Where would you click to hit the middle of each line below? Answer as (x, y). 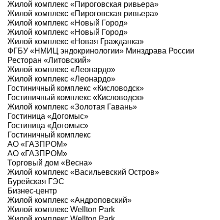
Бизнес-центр (32, 191)
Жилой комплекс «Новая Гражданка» (76, 42)
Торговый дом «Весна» (50, 163)
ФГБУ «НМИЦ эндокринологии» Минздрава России (101, 51)
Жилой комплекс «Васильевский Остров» (83, 172)
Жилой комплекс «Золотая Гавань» (72, 107)
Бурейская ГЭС (36, 182)
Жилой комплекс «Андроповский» (69, 200)
